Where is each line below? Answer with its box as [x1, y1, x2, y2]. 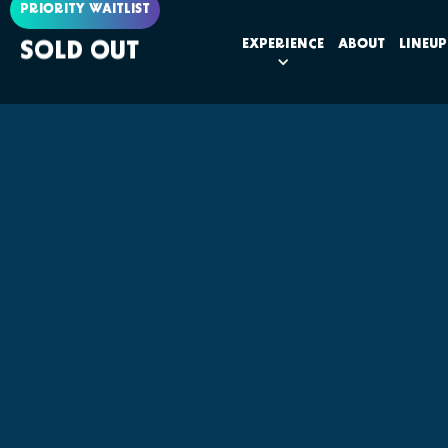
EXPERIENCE [242, 37, 324, 53]
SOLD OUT [20, 38, 139, 66]
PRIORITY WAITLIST [20, 2, 150, 17]
